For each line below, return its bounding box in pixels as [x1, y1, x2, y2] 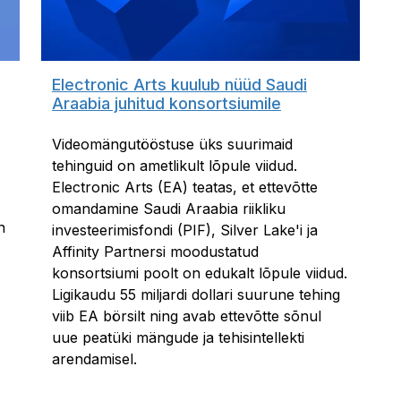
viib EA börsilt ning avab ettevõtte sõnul [52, 307, 321, 326]
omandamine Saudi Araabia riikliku [52, 200, 286, 218]
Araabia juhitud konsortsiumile [52, 94, 281, 114]
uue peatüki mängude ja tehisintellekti [52, 328, 304, 347]
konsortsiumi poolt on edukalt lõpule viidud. [52, 264, 347, 283]
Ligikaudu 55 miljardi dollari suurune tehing [52, 286, 340, 304]
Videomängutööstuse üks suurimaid [52, 135, 293, 154]
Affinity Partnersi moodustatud [52, 243, 259, 261]
